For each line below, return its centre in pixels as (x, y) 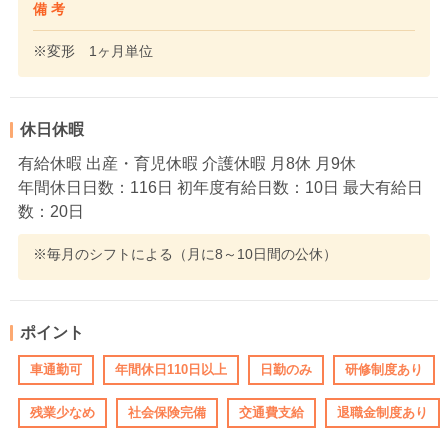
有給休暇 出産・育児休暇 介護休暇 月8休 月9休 (187, 163)
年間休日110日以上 (171, 370)
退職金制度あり (382, 413)
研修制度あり (384, 370)
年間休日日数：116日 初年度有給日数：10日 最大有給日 (220, 187)
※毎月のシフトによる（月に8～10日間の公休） (185, 253)
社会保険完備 (167, 413)
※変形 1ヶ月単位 (93, 50)
